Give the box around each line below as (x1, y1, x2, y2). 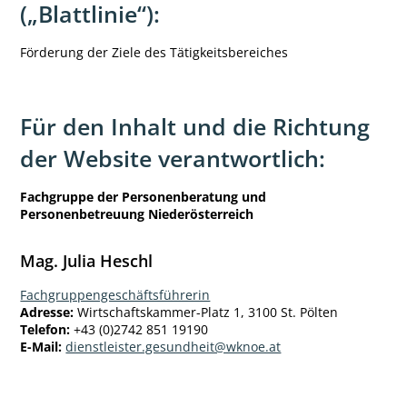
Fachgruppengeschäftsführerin (20, 286, 211, 304)
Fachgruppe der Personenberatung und (20, 188, 267, 206)
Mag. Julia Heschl (20, 250, 154, 273)
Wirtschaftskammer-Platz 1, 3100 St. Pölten (74, 303, 339, 322)
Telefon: (20, 321, 71, 339)
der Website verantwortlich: (20, 143, 326, 174)
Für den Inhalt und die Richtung (20, 111, 371, 143)
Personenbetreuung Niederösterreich (20, 205, 254, 223)
